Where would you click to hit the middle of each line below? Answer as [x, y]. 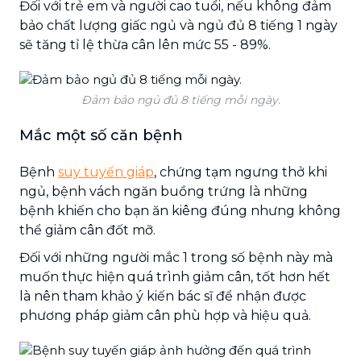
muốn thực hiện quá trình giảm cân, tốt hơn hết [175, 276]
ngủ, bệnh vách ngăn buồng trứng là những [164, 191]
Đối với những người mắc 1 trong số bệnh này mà [176, 257]
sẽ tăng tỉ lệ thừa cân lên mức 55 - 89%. [145, 44]
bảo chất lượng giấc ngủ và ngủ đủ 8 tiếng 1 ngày [178, 25]
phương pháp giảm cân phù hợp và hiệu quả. [165, 315]
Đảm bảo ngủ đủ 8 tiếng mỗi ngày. [180, 100]
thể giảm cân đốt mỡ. [87, 230]
